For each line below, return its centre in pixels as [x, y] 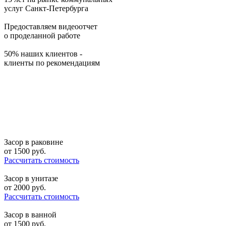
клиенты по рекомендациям [52, 63]
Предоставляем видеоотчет [51, 27]
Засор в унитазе [31, 179]
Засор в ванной [30, 215]
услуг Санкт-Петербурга [46, 9]
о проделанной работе [42, 36]
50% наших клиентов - [43, 54]
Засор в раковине [34, 142]
